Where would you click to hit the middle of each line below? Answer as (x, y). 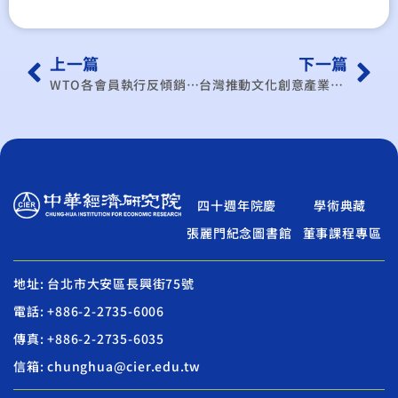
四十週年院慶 (237, 205)
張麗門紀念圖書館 (239, 232)
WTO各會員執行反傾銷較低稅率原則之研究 (192, 84)
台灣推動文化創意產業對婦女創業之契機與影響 (337, 84)
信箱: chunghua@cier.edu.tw (107, 366)
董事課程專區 (342, 232)
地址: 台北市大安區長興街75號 (104, 283)
